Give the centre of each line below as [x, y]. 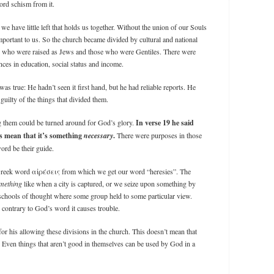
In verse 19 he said [165, 123]
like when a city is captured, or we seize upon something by [109, 184]
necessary [98, 136]
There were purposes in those [158, 135]
